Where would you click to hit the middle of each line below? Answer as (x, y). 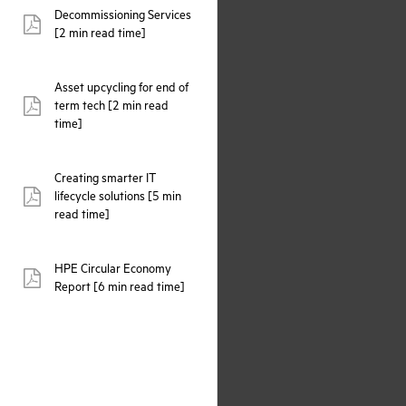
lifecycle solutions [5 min (118, 198)
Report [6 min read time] (120, 289)
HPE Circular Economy (113, 271)
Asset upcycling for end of (121, 89)
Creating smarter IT (106, 180)
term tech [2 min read (111, 107)
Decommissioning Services (123, 17)
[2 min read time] (100, 35)
